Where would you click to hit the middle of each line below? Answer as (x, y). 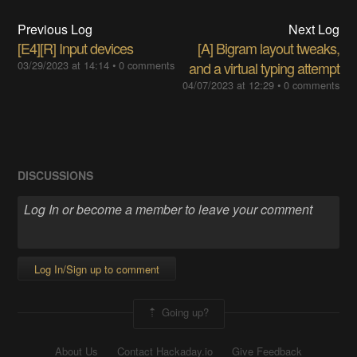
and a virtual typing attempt (264, 68)
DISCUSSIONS (56, 176)
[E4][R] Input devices (76, 48)
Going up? (183, 312)
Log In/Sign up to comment (97, 269)
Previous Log (55, 29)
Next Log (314, 29)
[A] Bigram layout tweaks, (268, 48)
